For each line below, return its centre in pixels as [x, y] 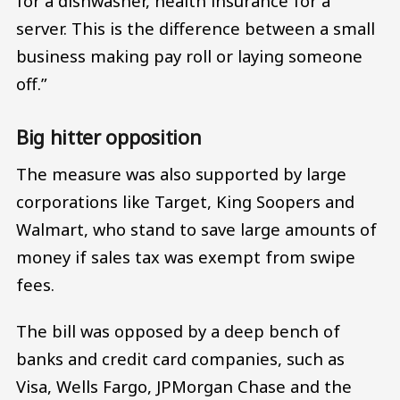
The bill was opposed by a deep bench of [178, 331]
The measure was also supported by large [181, 174]
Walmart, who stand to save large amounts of [196, 229]
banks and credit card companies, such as [180, 358]
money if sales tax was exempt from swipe [186, 257]
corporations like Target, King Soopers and [185, 202]
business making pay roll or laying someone [189, 56]
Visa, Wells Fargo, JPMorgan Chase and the [184, 386]
